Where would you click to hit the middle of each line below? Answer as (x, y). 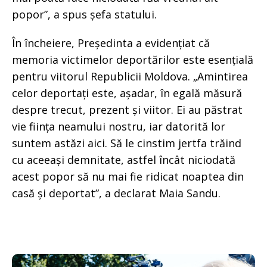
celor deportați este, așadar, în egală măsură (127, 93)
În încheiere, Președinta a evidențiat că (111, 43)
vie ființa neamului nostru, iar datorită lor (119, 126)
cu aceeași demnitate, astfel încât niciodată (124, 160)
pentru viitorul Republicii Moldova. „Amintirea (130, 76)
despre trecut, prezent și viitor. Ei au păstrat (127, 110)
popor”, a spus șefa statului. (84, 14)
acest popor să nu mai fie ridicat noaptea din (128, 176)
